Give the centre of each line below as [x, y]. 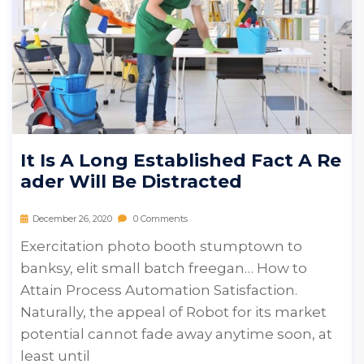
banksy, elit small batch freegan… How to [164, 268]
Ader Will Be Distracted [131, 181]
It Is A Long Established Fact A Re [181, 160]
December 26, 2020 [72, 218]
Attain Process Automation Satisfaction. [159, 290]
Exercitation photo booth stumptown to [161, 246]
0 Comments [159, 218]
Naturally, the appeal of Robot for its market [173, 312]
